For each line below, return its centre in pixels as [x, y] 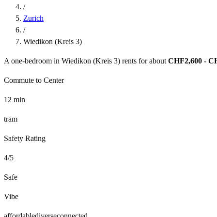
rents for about [143, 61]
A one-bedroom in [33, 61]
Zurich [33, 18]
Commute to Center [34, 80]
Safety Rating [25, 138]
